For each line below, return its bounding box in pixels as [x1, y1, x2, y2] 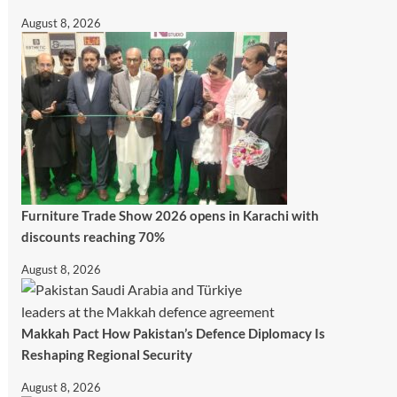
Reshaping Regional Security [20, 346, 192, 362]
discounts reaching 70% [20, 228, 165, 245]
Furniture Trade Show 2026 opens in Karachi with [20, 206, 319, 223]
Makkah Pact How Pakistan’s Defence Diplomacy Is [20, 324, 325, 341]
